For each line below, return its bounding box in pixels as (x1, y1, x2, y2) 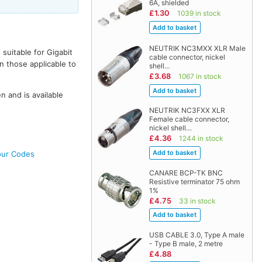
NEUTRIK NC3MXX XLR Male (149, 44, 246, 53)
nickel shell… (149, 123, 192, 133)
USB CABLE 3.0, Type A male (149, 230, 244, 239)
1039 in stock (177, 9, 221, 18)
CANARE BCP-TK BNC (149, 168, 223, 177)
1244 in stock (178, 134, 223, 143)
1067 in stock (178, 72, 222, 81)
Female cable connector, (149, 115, 229, 124)
